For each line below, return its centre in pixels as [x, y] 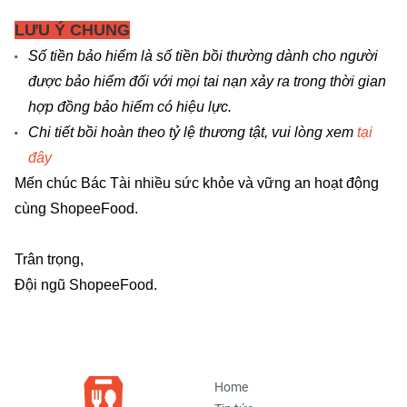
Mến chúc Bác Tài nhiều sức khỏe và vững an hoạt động [197, 183]
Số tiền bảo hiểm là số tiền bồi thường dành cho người [203, 55]
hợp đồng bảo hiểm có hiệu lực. [130, 106]
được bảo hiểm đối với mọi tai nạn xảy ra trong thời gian [207, 81]
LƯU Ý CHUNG [72, 30]
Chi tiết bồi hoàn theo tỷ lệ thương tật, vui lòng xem [193, 132]
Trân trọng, [49, 259]
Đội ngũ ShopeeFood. [86, 284]
